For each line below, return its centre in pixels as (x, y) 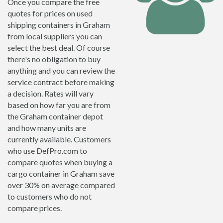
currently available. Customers (59, 139)
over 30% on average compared (61, 185)
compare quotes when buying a (60, 162)
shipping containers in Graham (59, 25)
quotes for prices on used (50, 13)
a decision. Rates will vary (51, 93)
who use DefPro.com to (47, 151)
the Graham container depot (55, 116)
